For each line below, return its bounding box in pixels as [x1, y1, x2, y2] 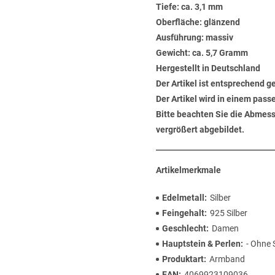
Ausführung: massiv [156, 33, 233, 42]
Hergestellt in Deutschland [156, 63, 260, 73]
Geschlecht [162, 223, 206, 233]
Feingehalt [162, 208, 204, 218]
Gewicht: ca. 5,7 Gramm [156, 48, 248, 58]
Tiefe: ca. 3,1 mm [156, 2, 223, 12]
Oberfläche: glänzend [156, 17, 240, 27]
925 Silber [210, 208, 247, 218]
